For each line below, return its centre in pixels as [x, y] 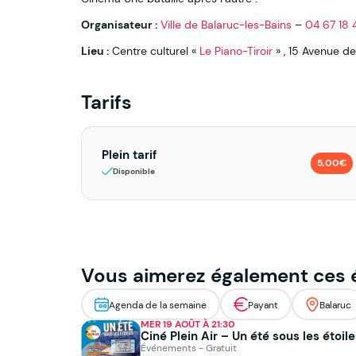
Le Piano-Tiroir [236, 51]
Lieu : [95, 51]
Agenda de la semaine [158, 304]
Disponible [134, 171]
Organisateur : [119, 24]
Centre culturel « [156, 51]
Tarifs [106, 103]
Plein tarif [129, 155]
